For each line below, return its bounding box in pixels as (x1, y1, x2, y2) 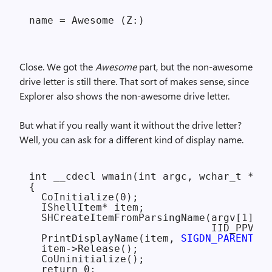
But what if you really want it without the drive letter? (19, 118, 242, 131)
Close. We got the (19, 60, 95, 73)
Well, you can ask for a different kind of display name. (19, 133, 243, 146)
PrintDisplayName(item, (29, 233, 181, 244)
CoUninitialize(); (29, 253, 144, 265)
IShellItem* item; (29, 202, 144, 213)
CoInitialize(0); (29, 191, 138, 203)
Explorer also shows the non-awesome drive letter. (19, 89, 229, 102)
